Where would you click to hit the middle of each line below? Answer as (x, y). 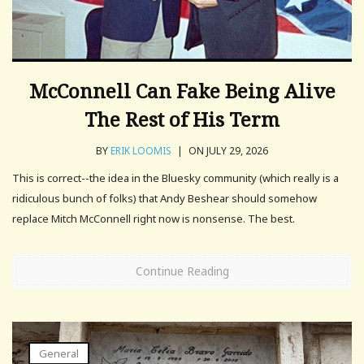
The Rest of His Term (182, 119)
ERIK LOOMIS (141, 150)
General (59, 353)
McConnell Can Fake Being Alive (182, 90)
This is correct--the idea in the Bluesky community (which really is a (175, 178)
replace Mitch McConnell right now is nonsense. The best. (154, 218)
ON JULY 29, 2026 (227, 150)
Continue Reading (182, 271)
